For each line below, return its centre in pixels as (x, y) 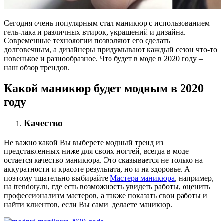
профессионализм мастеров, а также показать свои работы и (106, 196)
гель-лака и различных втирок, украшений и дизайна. (95, 32)
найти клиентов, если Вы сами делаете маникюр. (88, 205)
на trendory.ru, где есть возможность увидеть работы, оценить (107, 187)
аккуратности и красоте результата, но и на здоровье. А (97, 169)
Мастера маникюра (142, 178)
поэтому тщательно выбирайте (57, 178)
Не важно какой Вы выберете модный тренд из (84, 143)
